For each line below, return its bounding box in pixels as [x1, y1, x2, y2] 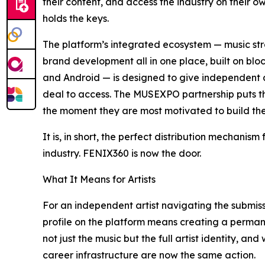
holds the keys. [43, 12, 109, 24]
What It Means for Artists [43, 173, 156, 185]
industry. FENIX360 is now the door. [43, 147, 201, 159]
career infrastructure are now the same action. [43, 248, 256, 261]
